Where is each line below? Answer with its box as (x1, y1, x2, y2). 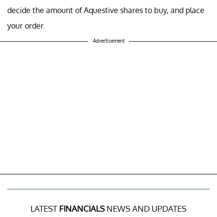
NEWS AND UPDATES (105, 203, 186, 214)
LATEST (31, 203, 59, 214)
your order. (7, 21, 47, 31)
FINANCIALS (59, 203, 105, 214)
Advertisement (93, 38, 124, 44)
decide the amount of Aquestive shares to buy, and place (7, 5, 204, 15)
